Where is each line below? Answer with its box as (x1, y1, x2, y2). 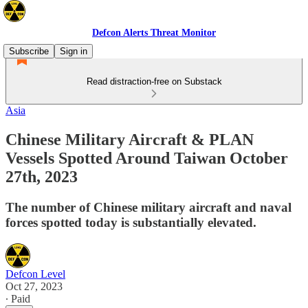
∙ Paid (5, 292, 30, 305)
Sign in (60, 46, 87, 56)
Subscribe (9, 46, 49, 56)
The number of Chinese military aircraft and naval (5, 199, 291, 214)
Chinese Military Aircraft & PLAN (5, 130, 254, 148)
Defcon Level (5, 267, 65, 280)
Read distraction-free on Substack (86, 76, 222, 87)
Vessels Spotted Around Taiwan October (5, 148, 288, 167)
